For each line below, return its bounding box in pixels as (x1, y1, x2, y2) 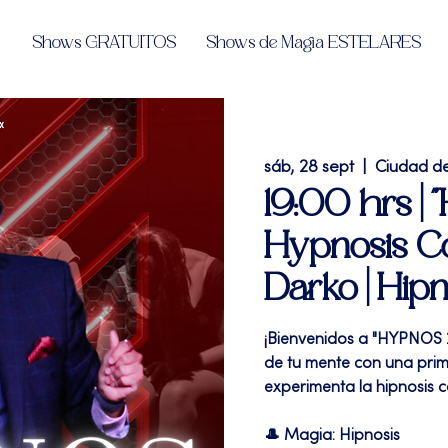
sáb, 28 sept (264, 160, 354, 176)
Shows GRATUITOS (32, 33, 176, 53)
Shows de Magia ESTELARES (206, 33, 421, 53)
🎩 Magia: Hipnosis (264, 428, 400, 444)
